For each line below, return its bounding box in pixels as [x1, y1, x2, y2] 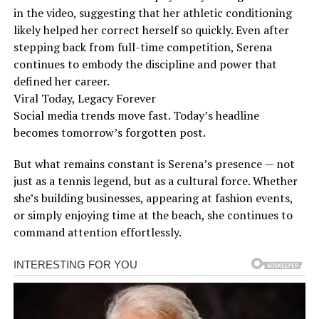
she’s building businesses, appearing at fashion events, [13, 189, 293, 206]
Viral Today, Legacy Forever [13, 90, 156, 106]
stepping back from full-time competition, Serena [13, 38, 272, 55]
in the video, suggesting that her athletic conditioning [13, 4, 292, 21]
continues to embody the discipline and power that [13, 56, 277, 72]
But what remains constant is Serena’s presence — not [13, 155, 295, 172]
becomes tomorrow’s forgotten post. [13, 124, 206, 140]
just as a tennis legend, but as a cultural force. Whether [13, 172, 298, 189]
